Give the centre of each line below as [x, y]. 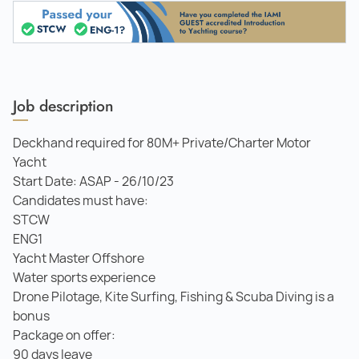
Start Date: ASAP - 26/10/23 [93, 181]
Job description [63, 105]
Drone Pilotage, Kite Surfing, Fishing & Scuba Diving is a [173, 296]
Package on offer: [64, 335]
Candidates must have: [81, 200]
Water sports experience [84, 277]
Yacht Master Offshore [79, 258]
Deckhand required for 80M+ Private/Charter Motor [162, 143]
